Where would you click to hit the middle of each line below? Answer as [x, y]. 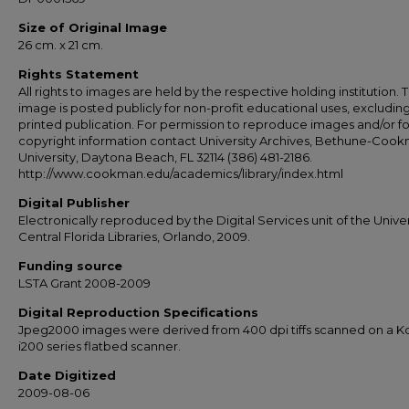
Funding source [70, 266]
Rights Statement [79, 74]
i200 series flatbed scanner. [100, 346]
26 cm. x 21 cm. [61, 45]
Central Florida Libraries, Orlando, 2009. [134, 236]
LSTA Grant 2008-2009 [84, 283]
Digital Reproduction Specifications [138, 312]
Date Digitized [67, 375]
